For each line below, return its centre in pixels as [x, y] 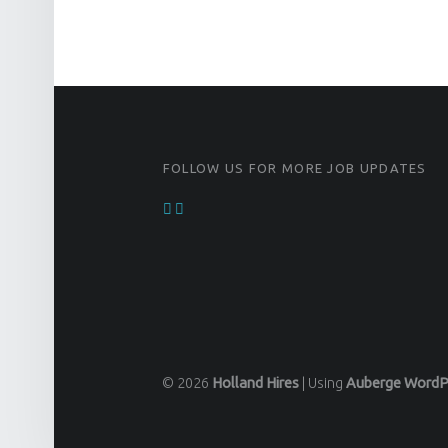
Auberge [373, 382]
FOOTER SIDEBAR [188, 162]
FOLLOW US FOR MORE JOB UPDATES [294, 168]
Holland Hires [255, 382]
